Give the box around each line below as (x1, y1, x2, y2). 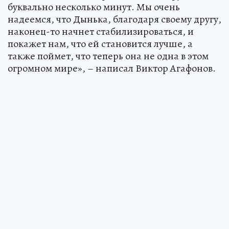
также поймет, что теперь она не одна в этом (8, 49, 209, 63)
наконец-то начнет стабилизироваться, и (8, 25, 194, 39)
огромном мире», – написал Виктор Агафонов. (8, 61, 216, 76)
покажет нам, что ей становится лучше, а (8, 37, 193, 51)
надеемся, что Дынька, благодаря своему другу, (8, 12, 221, 27)
